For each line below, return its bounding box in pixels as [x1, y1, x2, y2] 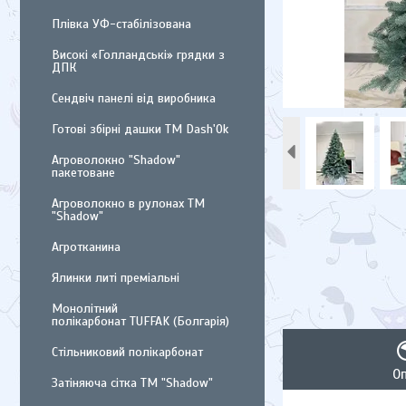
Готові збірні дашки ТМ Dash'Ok [52, 121, 228, 137]
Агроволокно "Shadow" [52, 152, 180, 168]
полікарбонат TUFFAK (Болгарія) [52, 314, 229, 329]
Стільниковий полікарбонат [52, 344, 203, 360]
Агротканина [52, 239, 121, 255]
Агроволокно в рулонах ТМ [52, 196, 205, 211]
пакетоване [52, 165, 115, 180]
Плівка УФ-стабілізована [52, 16, 191, 32]
